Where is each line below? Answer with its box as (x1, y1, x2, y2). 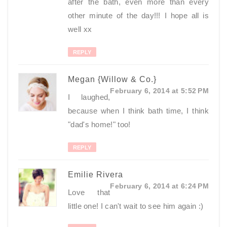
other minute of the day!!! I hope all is (68, 11, 209, 20)
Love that (68, 188, 110, 197)
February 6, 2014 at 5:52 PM (110, 87, 209, 95)
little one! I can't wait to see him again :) (68, 202, 204, 211)
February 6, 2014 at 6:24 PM (110, 182, 209, 191)
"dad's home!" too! (68, 120, 131, 129)
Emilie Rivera (68, 170, 123, 179)
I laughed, (68, 93, 110, 102)
